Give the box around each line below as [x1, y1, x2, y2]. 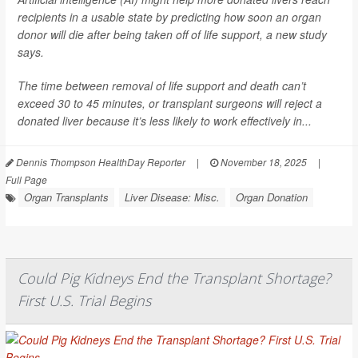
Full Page [6, 172, 47, 186]
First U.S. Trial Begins [18, 290, 151, 310]
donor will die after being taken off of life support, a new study [18, 26, 327, 42]
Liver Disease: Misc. [125, 189, 220, 205]
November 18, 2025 [218, 154, 307, 169]
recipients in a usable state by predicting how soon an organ [18, 8, 321, 25]
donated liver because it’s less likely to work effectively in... [18, 112, 312, 129]
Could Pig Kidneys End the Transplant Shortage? [18, 268, 331, 288]
